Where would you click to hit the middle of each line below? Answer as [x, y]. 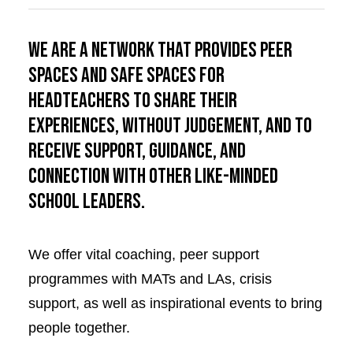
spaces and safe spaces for [126, 76]
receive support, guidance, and [137, 151]
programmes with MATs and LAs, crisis [150, 279]
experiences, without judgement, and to [170, 126]
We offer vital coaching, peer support [144, 255]
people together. [79, 328]
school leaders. [87, 202]
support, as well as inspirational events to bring [175, 303]
